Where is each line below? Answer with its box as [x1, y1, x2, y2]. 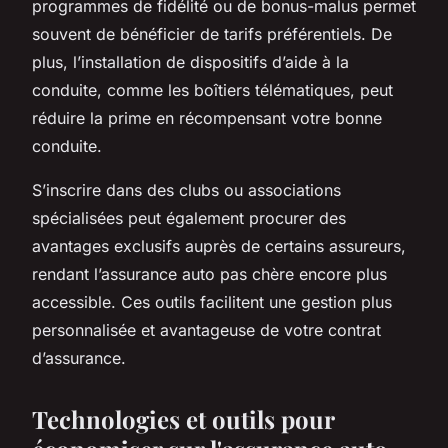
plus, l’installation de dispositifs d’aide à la [32, 51, 349, 72]
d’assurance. [32, 347, 126, 368]
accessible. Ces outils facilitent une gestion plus [32, 291, 392, 312]
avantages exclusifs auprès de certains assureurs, [32, 235, 406, 256]
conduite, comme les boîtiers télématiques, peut [32, 79, 393, 100]
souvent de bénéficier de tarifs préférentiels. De [32, 23, 392, 44]
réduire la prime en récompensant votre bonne [32, 107, 382, 128]
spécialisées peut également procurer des [32, 207, 346, 228]
